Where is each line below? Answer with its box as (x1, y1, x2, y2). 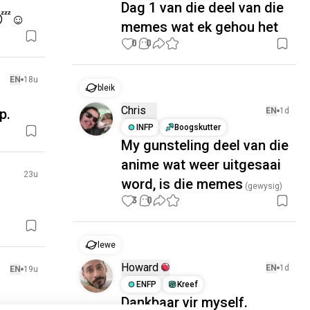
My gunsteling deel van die (121, 137, 289, 154)
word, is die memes (121, 176, 244, 192)
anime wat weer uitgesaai (121, 156, 282, 173)
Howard (121, 261, 159, 274)
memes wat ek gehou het (121, 19, 279, 35)
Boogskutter (174, 122, 221, 132)
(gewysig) (243, 181, 283, 191)
